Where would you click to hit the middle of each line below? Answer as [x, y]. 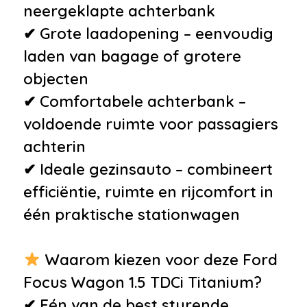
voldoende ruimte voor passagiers [151, 124]
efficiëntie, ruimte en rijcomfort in [148, 192]
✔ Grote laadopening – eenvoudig [148, 33]
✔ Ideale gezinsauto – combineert [148, 169]
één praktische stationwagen [132, 214]
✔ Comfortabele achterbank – [135, 101]
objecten [56, 78]
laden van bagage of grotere [132, 56]
